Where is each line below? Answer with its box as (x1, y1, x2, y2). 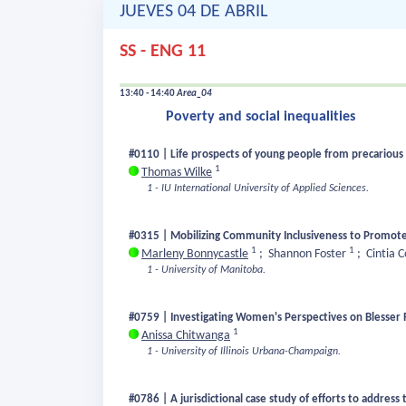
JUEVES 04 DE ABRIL (120, 3, 267, 22)
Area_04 (177, 89, 212, 100)
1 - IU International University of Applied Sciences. (147, 183, 369, 195)
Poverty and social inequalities (166, 110, 355, 125)
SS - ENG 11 (120, 43, 206, 62)
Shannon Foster (268, 247, 349, 262)
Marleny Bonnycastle (141, 247, 248, 262)
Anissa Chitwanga (141, 329, 230, 343)
